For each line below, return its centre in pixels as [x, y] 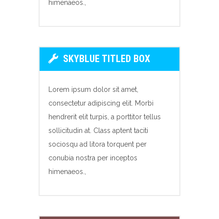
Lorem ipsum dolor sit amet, [93, 90]
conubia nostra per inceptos [93, 158]
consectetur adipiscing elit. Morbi [101, 103]
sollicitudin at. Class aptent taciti [98, 131]
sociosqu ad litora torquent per [98, 144]
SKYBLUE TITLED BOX [105, 59]
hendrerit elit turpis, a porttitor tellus [105, 117]
